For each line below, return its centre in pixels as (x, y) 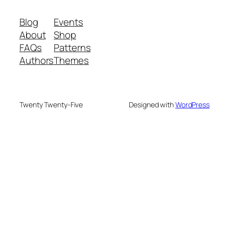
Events (68, 22)
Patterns (72, 47)
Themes (71, 60)
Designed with (152, 104)
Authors (37, 60)
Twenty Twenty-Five (51, 104)
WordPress (192, 104)
